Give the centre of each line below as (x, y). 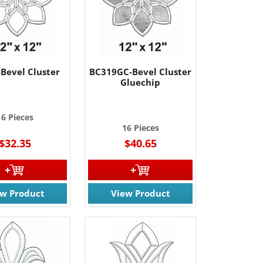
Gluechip (141, 82)
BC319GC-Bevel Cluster (141, 71)
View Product (140, 193)
